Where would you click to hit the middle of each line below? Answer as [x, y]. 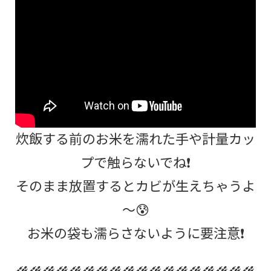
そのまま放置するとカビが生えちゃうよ [135, 185]
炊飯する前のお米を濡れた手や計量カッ [135, 138]
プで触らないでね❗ [135, 161]
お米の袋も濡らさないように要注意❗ [135, 232]
